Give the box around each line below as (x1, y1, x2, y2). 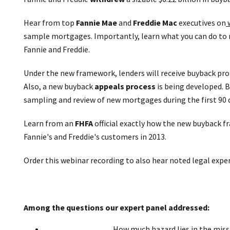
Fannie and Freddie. (24, 44, 90, 55)
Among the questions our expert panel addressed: (24, 202, 209, 213)
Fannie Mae (76, 17, 119, 28)
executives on (177, 17, 226, 28)
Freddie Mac (133, 17, 177, 28)
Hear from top (24, 17, 76, 28)
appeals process (94, 81, 156, 92)
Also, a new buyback (24, 81, 94, 92)
